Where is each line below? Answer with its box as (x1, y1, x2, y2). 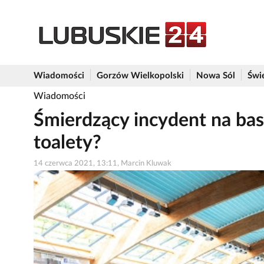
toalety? (34, 133, 101, 152)
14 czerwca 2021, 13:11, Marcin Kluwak (34, 160, 171, 167)
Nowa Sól (196, 71, 235, 80)
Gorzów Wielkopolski (97, 71, 184, 80)
